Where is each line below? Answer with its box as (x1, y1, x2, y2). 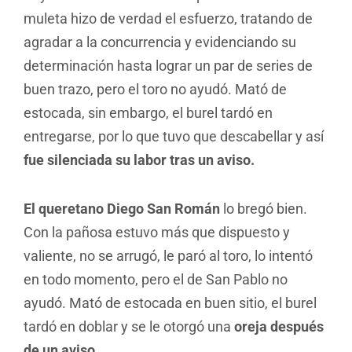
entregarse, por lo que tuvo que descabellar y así (24, 128, 324, 145)
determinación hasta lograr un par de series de (24, 57, 313, 75)
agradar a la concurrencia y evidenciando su (24, 34, 296, 51)
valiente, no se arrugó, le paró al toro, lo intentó (24, 247, 313, 264)
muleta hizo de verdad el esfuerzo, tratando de (24, 10, 313, 27)
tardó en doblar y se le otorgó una (24, 317, 234, 335)
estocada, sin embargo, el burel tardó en (24, 104, 273, 122)
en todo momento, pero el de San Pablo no (24, 270, 288, 288)
